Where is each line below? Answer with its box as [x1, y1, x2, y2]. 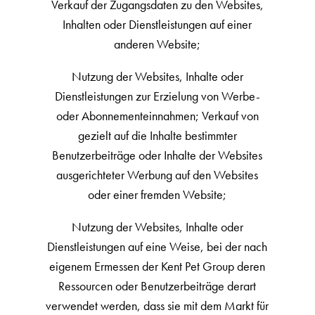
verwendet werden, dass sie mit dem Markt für [46, 297, 269, 314]
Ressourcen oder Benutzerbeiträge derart [58, 278, 257, 294]
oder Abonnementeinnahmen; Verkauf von [56, 108, 259, 124]
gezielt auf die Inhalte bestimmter [77, 127, 237, 143]
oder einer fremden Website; [88, 186, 227, 202]
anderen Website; [114, 36, 201, 52]
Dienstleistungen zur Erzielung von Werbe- [54, 88, 260, 104]
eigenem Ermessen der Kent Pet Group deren [49, 258, 266, 274]
